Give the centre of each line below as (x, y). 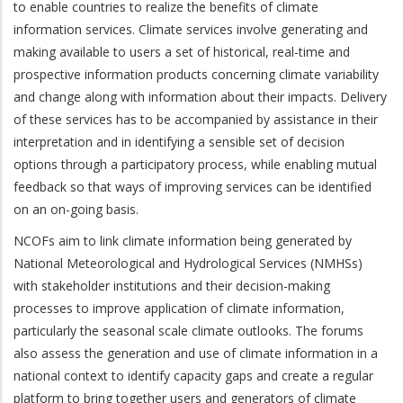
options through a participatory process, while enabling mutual (195, 164)
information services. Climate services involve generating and (191, 29)
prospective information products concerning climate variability (196, 74)
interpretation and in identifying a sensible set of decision (179, 142)
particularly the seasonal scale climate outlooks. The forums (188, 331)
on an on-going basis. (76, 209)
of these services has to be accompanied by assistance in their (196, 119)
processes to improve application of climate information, (179, 308)
